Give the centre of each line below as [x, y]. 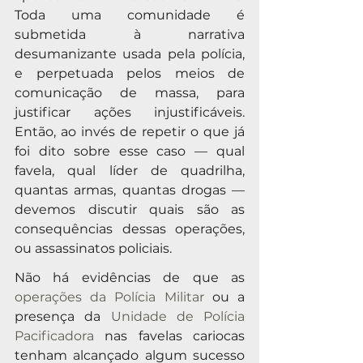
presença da [63, 316]
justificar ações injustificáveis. [130, 112]
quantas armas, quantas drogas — [130, 190]
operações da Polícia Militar [109, 297]
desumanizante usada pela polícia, [130, 53]
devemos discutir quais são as [130, 209]
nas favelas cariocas [169, 335]
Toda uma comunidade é [130, 15]
